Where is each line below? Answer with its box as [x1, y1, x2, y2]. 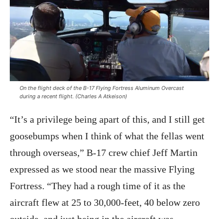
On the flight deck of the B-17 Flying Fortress [20, 84, 135, 91]
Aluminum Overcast [135, 84, 184, 91]
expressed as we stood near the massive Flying [10, 163, 195, 175]
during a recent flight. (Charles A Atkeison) [20, 92, 127, 100]
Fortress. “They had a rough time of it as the [10, 180, 185, 191]
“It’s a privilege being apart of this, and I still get [10, 113, 205, 125]
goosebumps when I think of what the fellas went [10, 130, 204, 141]
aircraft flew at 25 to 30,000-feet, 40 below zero [10, 197, 200, 208]
